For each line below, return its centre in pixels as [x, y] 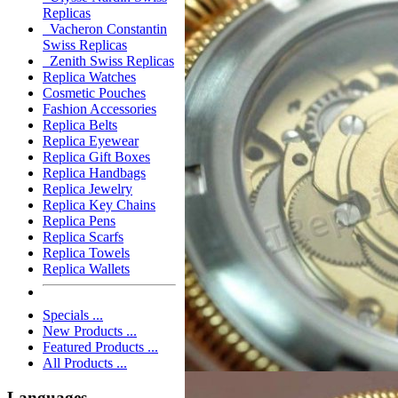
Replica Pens [79, 221]
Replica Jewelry [88, 189]
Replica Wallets [86, 269]
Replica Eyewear [91, 141]
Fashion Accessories [99, 109]
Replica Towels [86, 253]
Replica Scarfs [83, 237]
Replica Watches [89, 77]
